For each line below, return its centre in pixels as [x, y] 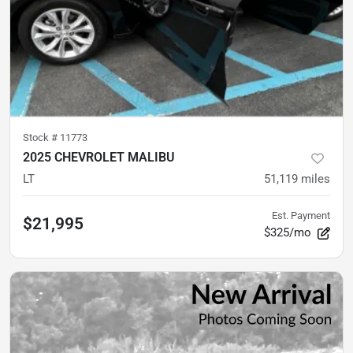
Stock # [41, 138]
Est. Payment [301, 216]
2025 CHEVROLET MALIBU [99, 158]
